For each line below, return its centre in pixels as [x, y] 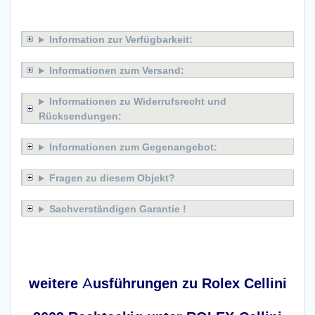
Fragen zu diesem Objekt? [112, 178]
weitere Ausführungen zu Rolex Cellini [157, 283]
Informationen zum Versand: [116, 70]
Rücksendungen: [80, 116]
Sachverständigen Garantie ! [117, 209]
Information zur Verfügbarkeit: [121, 39]
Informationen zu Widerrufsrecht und [137, 101]
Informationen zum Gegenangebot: [133, 147]
